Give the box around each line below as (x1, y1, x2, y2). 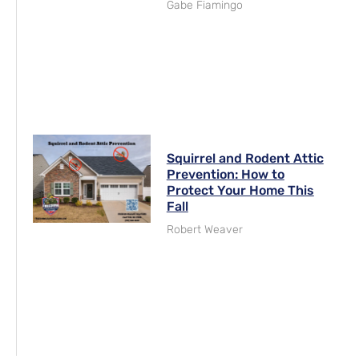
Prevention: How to (166, 166, 284, 182)
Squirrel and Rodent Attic (166, 150, 324, 166)
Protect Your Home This (166, 182, 314, 198)
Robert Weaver (166, 222, 243, 236)
